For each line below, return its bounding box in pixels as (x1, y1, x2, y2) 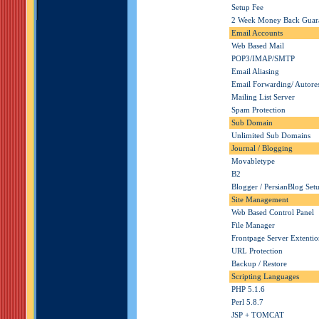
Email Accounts (231, 29, 283, 38)
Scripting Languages (231, 273, 299, 281)
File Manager (231, 221, 275, 230)
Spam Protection (231, 106, 286, 115)
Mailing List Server (231, 93, 295, 102)
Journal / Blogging (231, 145, 293, 153)
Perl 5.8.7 (231, 298, 263, 307)
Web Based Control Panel (231, 209, 314, 217)
